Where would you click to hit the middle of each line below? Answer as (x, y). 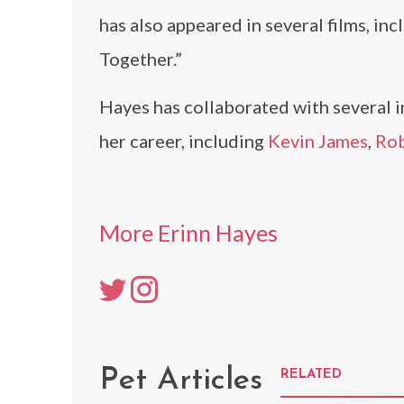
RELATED (311, 374)
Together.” (141, 59)
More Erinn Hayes (188, 233)
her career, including (184, 141)
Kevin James (318, 141)
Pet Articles (181, 381)
